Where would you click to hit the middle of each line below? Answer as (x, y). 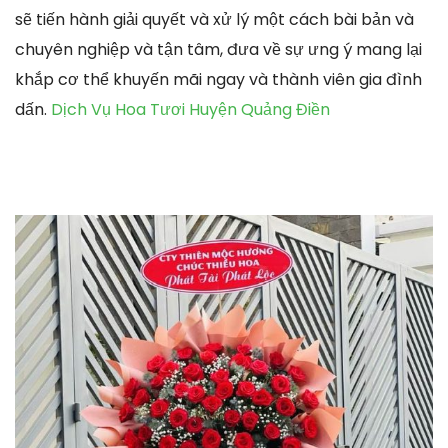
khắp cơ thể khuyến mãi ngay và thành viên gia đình (218, 79)
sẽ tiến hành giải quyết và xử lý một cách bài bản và (214, 19)
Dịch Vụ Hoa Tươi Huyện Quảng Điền (190, 109)
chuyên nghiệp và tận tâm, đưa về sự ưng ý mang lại (218, 49)
